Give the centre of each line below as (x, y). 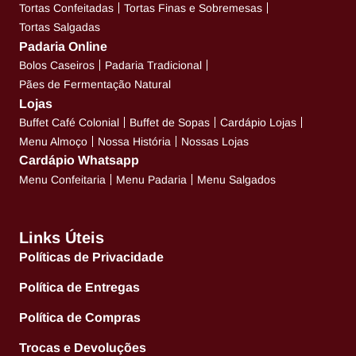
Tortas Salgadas (60, 27)
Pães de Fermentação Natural (95, 85)
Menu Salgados (236, 180)
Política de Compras (80, 318)
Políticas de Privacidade (91, 257)
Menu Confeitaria (62, 180)
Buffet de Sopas (170, 123)
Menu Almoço (53, 142)
